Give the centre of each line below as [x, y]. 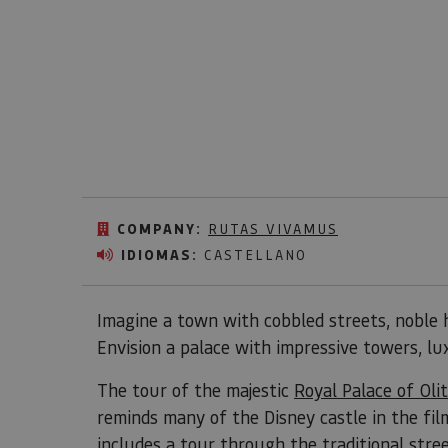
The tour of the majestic [195, 390]
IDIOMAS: [159, 255]
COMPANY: [159, 229]
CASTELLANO [252, 254]
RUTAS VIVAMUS [273, 228]
